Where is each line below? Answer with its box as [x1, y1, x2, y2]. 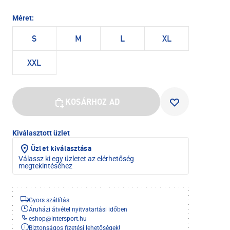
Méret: [12, 13, 34, 22]
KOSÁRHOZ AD [65, 98, 120, 107]
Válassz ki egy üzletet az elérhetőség [18, 154, 134, 163]
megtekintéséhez [18, 161, 72, 170]
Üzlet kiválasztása [31, 145, 91, 152]
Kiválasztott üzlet [12, 128, 70, 137]
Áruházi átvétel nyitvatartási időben [29, 205, 127, 213]
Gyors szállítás [29, 196, 69, 204]
